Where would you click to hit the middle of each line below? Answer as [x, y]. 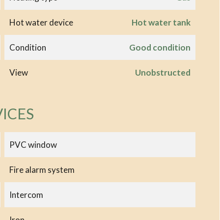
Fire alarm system [42, 169]
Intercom [26, 194]
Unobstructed [163, 72]
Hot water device [41, 22]
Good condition [160, 47]
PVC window [33, 144]
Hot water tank [161, 22]
